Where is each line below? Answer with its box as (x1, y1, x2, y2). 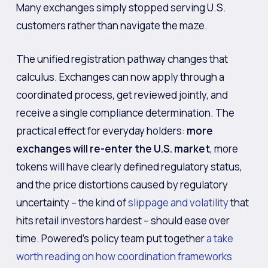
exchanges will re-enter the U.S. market (16, 141, 210, 156)
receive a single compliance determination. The (16, 105, 234, 120)
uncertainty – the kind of (16, 195, 128, 209)
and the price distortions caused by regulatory (16, 177, 228, 191)
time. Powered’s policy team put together (16, 231, 206, 245)
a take (206, 231, 233, 245)
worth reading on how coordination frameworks (16, 249, 232, 263)
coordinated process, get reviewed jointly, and (16, 87, 228, 102)
